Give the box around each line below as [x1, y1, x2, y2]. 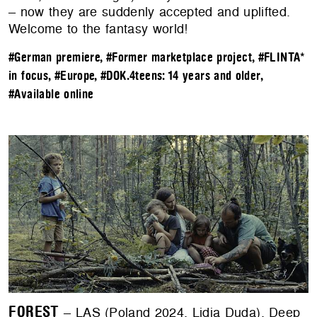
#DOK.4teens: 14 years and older [100, 69, 260, 83]
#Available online [8, 88, 94, 102]
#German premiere [8, 51, 100, 65]
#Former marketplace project [105, 51, 253, 65]
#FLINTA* [258, 51, 306, 65]
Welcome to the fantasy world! [8, 20, 188, 38]
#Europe [54, 69, 95, 83]
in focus [8, 69, 49, 83]
